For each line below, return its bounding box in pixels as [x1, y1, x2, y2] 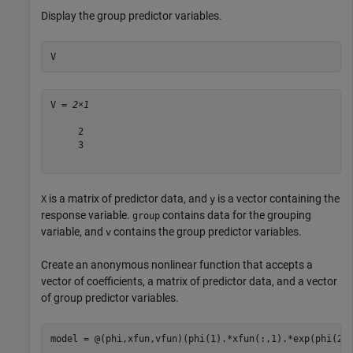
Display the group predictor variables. [41, 9, 222, 23]
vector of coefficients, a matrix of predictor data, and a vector [41, 275, 337, 288]
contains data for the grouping [160, 209, 311, 222]
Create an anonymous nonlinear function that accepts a [41, 258, 313, 272]
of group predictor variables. [41, 292, 179, 305]
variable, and [41, 225, 106, 239]
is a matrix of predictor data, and [46, 192, 210, 206]
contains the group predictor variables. [111, 225, 302, 239]
